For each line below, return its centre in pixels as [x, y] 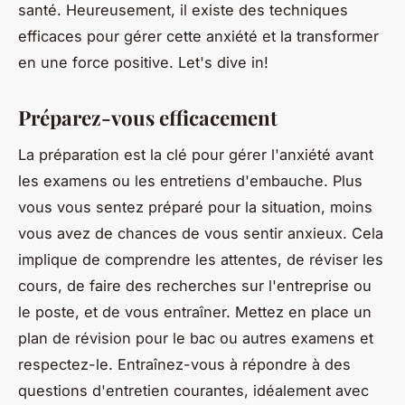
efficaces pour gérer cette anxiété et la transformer [198, 36]
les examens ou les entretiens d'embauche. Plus [190, 180]
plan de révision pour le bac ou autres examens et [196, 338]
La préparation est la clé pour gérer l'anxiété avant [196, 154]
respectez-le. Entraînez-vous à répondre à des [184, 364]
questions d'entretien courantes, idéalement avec [193, 390]
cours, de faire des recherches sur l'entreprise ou [195, 285]
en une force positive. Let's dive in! [143, 62]
